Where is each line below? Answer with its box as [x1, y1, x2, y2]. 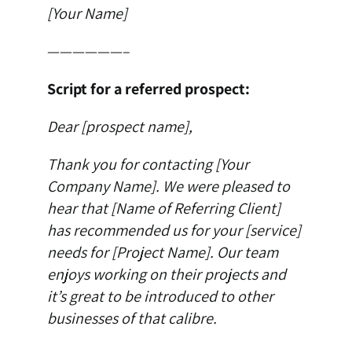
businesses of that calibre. [46, 308, 217, 329]
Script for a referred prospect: [46, 79, 250, 100]
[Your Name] [46, 3, 127, 24]
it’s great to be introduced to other [46, 286, 273, 307]
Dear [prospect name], [46, 116, 192, 137]
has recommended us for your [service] [46, 220, 301, 241]
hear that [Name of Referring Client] [46, 198, 280, 219]
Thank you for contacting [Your [46, 154, 249, 175]
